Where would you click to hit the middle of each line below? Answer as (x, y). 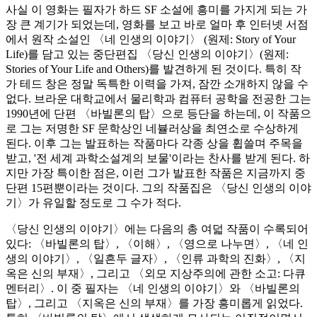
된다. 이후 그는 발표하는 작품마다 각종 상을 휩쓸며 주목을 (154, 143)
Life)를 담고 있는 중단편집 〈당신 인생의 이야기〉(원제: (147, 54)
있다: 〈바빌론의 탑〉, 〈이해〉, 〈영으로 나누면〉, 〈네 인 (157, 243)
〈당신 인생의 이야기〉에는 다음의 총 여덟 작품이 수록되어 (157, 229)
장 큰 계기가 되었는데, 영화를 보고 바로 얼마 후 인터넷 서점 (157, 24)
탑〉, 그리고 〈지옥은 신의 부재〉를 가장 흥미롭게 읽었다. (154, 303)
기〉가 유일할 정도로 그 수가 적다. (93, 202)
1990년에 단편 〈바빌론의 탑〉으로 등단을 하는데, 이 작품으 (158, 113)
